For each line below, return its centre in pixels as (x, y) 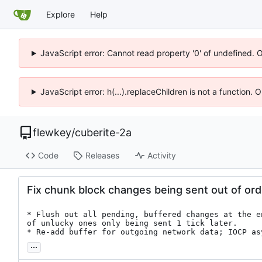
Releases (102, 156)
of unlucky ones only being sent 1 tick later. (132, 223)
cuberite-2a (103, 132)
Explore (61, 14)
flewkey (52, 132)
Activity (161, 156)
